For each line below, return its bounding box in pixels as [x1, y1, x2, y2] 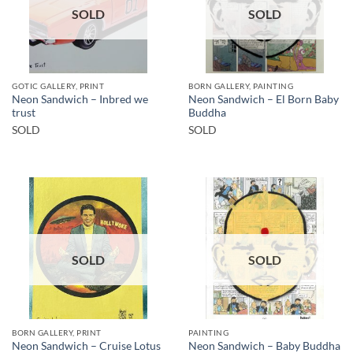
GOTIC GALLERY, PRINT [12, 81, 105, 91]
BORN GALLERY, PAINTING [188, 81, 294, 91]
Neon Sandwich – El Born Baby [188, 93, 339, 106]
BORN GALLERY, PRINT [12, 327, 102, 337]
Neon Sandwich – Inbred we [12, 93, 148, 106]
